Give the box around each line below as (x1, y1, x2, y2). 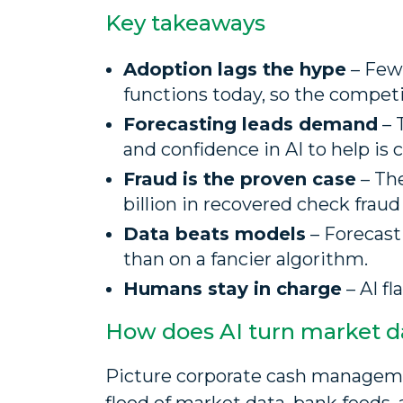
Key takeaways (105, 10, 265, 36)
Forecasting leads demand (123, 113, 378, 135)
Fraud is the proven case (123, 168, 356, 190)
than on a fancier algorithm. (123, 248, 368, 270)
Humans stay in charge (123, 278, 342, 300)
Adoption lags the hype (123, 58, 346, 80)
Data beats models (123, 223, 306, 245)
